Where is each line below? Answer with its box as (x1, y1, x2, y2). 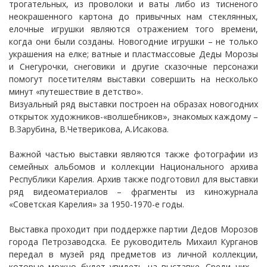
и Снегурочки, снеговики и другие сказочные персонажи (9, 61, 258, 72)
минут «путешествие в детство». (9, 86, 143, 97)
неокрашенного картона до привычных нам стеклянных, (9, 11, 258, 22)
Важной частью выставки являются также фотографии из (9, 148, 258, 160)
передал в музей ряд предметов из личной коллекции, (9, 249, 258, 260)
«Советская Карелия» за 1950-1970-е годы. (9, 198, 184, 210)
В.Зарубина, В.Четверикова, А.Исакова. (9, 123, 169, 135)
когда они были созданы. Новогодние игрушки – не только (9, 36, 258, 47)
